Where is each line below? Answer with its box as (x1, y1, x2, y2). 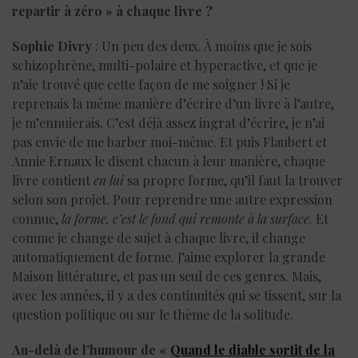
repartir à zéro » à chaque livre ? (12, 2, 213, 19)
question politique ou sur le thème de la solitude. (12, 305, 293, 323)
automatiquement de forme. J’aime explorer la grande (12, 248, 325, 265)
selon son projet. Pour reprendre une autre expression (12, 190, 332, 208)
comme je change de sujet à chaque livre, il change (12, 229, 305, 246)
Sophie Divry (12, 37, 92, 54)
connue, (12, 209, 62, 227)
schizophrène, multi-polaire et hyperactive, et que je (12, 56, 317, 74)
